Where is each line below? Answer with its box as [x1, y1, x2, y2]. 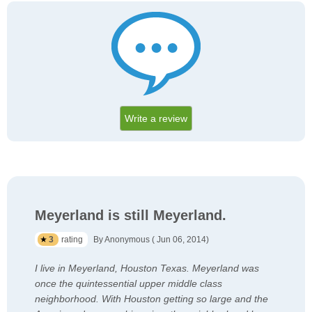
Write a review [125, 113, 187, 125]
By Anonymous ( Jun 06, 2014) [93, 235, 209, 245]
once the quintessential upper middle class [35, 278, 222, 290]
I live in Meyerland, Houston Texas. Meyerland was [35, 263, 259, 274]
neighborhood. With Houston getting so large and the [35, 293, 268, 305]
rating [61, 235, 85, 245]
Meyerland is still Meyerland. [35, 208, 226, 224]
